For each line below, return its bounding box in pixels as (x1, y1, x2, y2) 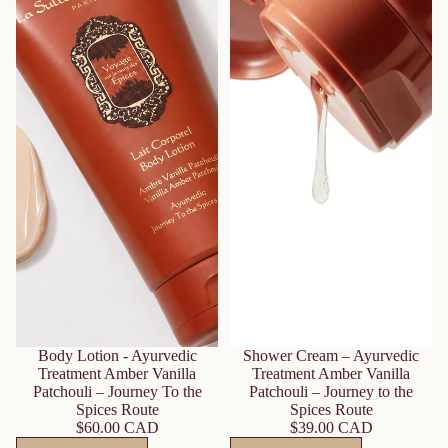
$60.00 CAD (75, 419, 159, 436)
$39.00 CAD (289, 419, 373, 436)
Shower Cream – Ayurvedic (243, 347, 419, 364)
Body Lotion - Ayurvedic (37, 347, 197, 364)
